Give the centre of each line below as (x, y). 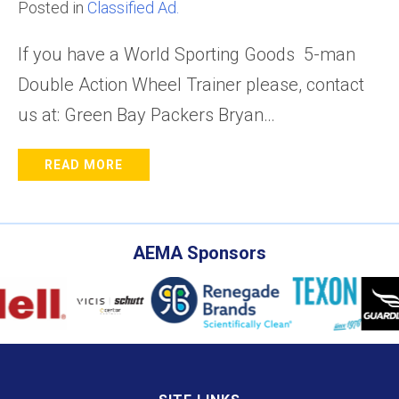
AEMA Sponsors (199, 253)
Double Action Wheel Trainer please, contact (191, 85)
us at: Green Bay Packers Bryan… (147, 115)
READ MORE (84, 165)
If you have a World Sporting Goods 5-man (187, 54)
